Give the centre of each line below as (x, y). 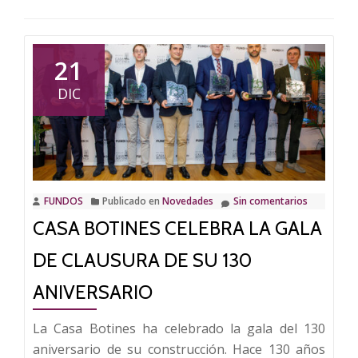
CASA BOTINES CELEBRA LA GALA (177, 228)
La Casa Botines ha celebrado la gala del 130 (179, 328)
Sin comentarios (270, 201)
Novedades (188, 201)
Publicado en (132, 201)
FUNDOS (64, 201)
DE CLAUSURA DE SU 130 (142, 260)
